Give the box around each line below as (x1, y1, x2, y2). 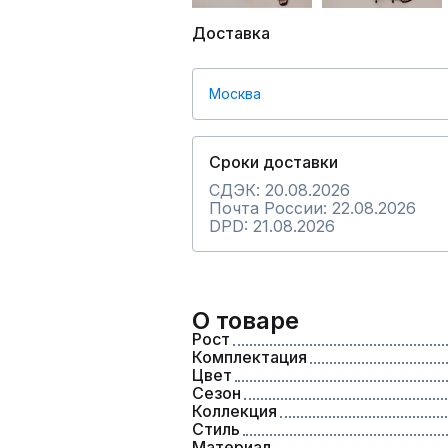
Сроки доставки (209, 152, 338, 172)
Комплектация (192, 347, 307, 367)
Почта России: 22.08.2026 (209, 198, 416, 218)
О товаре (192, 306, 299, 335)
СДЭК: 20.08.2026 (209, 180, 350, 200)
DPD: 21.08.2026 (209, 216, 335, 236)
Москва (209, 85, 261, 102)
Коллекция (192, 401, 277, 421)
